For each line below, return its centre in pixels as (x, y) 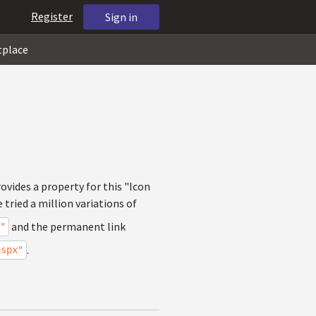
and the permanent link (67, 226)
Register (52, 16)
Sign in (121, 17)
